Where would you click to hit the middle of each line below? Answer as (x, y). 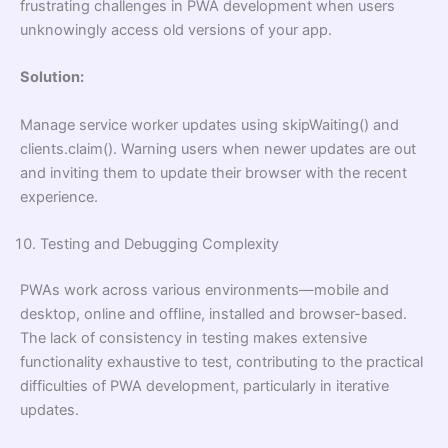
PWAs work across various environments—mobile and (204, 289)
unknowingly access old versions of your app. (176, 29)
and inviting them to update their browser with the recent (213, 172)
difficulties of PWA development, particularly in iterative (204, 385)
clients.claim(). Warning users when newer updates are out (218, 148)
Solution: (52, 77)
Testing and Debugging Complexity (159, 243)
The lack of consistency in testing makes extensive (193, 337)
